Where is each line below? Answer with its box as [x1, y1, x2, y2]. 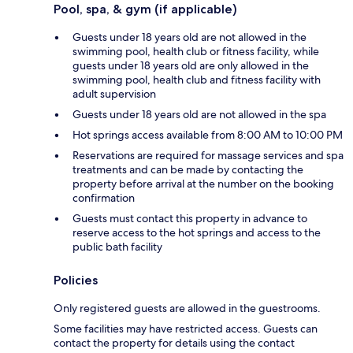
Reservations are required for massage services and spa [72, 148, 344, 163]
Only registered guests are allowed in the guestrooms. [54, 301, 321, 316]
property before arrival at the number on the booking [72, 176, 334, 191]
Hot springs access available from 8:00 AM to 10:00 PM [72, 128, 343, 143]
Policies [54, 273, 98, 288]
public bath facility [72, 240, 162, 255]
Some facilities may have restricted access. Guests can [54, 321, 318, 336]
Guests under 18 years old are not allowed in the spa [72, 107, 326, 122]
